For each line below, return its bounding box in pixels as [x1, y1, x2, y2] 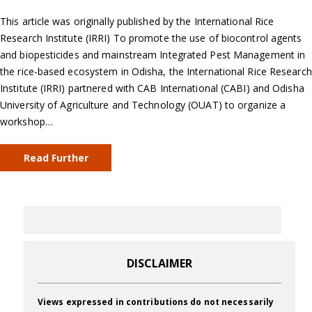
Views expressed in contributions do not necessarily [38, 296, 274, 308]
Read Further [23, 151, 88, 164]
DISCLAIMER [126, 256, 193, 271]
